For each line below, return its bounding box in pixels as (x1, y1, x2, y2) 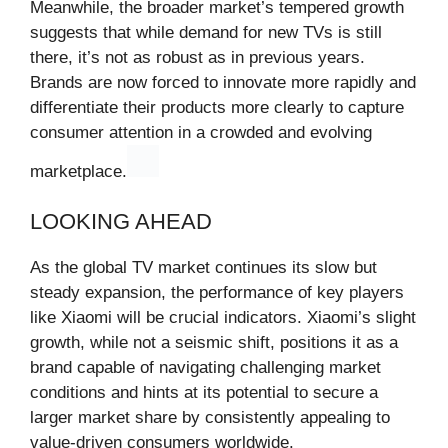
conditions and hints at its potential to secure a (30, 383, 378, 403)
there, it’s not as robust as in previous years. (30, 47, 365, 67)
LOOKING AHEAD (30, 209, 212, 235)
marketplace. (30, 161, 127, 181)
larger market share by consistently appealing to (30, 408, 390, 428)
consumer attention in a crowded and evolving (30, 122, 372, 142)
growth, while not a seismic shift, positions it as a (30, 333, 398, 353)
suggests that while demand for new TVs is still (30, 22, 382, 42)
